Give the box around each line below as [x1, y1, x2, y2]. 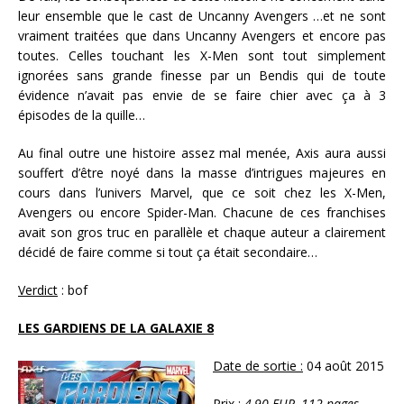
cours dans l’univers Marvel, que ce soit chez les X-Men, [18, 183, 386, 201]
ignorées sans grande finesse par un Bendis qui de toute [18, 66, 386, 84]
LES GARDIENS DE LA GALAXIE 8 [18, 318, 214, 336]
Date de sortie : [213, 356, 303, 374]
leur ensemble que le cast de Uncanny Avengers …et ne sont [18, 6, 386, 24]
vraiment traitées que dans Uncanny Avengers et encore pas [18, 26, 386, 44]
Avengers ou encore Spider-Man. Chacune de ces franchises [18, 203, 386, 221]
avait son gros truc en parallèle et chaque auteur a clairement [18, 223, 386, 241]
